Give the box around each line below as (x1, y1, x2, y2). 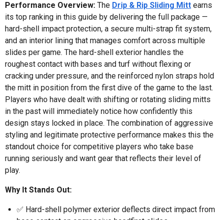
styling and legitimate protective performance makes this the (5, 130, 214, 139)
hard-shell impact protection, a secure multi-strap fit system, (5, 24, 212, 33)
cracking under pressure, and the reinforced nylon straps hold (5, 71, 214, 81)
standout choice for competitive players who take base (5, 141, 193, 151)
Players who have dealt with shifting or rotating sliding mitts (5, 94, 211, 104)
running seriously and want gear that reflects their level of (5, 153, 201, 163)
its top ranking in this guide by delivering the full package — (5, 12, 208, 22)
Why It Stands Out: (5, 185, 72, 194)
